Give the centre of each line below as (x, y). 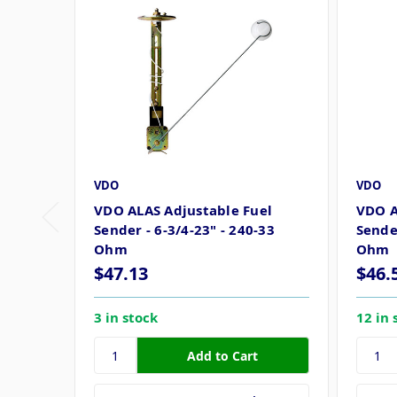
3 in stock (126, 318)
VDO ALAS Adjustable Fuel (183, 210)
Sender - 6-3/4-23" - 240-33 (184, 230)
